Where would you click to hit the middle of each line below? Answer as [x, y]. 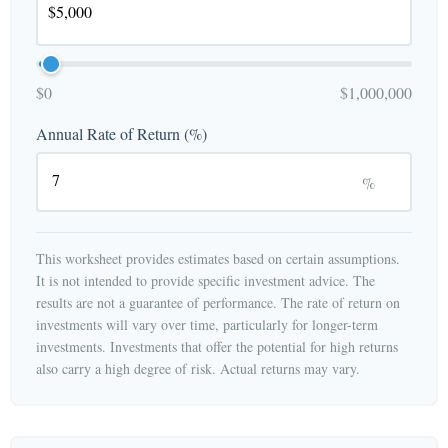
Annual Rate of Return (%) [121, 133]
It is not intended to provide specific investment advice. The [205, 280]
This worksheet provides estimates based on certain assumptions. [218, 258]
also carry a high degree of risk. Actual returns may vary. [198, 368]
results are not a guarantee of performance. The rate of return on [218, 302]
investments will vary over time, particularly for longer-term [207, 324]
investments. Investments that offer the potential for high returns [217, 346]
